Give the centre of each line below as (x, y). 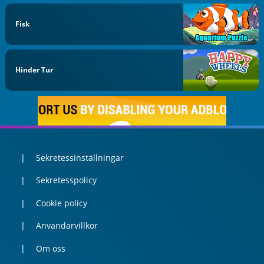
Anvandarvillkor (67, 226)
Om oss (50, 248)
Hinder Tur (34, 70)
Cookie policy (61, 203)
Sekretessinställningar (80, 157)
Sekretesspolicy (66, 180)
